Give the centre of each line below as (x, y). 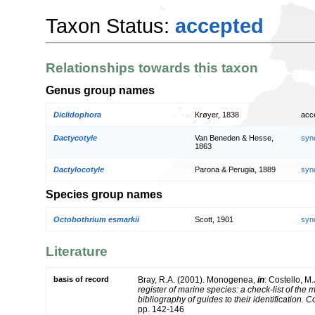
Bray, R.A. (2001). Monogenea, (198, 279)
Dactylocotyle (79, 170)
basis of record (81, 279)
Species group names (104, 194)
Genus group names (100, 90)
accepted (219, 26)
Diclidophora (77, 115)
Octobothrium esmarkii (96, 219)
